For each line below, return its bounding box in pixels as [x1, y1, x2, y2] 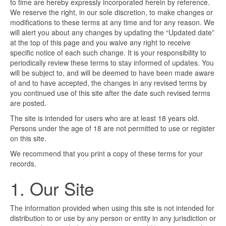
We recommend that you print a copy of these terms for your [10, 148, 203, 159]
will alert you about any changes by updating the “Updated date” [10, 27, 214, 38]
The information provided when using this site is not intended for [10, 203, 214, 213]
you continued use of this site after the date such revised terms [10, 88, 210, 98]
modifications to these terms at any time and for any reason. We [10, 17, 214, 28]
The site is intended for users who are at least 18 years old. [10, 113, 199, 124]
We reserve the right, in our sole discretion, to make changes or [10, 7, 213, 18]
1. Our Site [10, 176, 94, 201]
